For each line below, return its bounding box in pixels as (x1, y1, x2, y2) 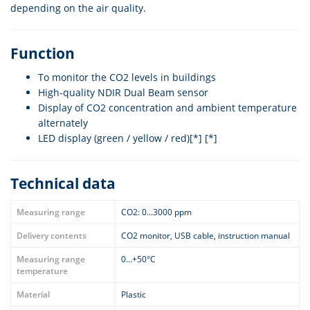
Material (17, 289, 50, 300)
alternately (38, 116, 88, 129)
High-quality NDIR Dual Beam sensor (38, 86, 208, 99)
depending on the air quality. (10, 1, 146, 15)
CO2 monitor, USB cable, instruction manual (121, 230, 290, 241)
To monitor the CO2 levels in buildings (38, 71, 216, 84)
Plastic (121, 289, 146, 300)
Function (10, 44, 75, 63)
